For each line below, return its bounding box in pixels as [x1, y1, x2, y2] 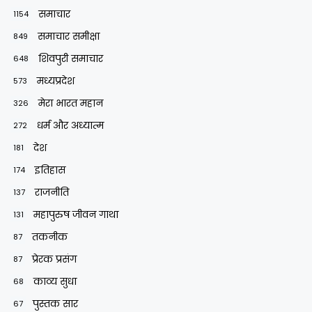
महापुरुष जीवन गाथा [33, 207, 118, 221]
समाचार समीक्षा [38, 29, 100, 43]
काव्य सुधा [33, 274, 77, 288]
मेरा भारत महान [38, 95, 103, 110]
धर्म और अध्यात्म [37, 118, 104, 132]
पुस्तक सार [33, 296, 78, 311]
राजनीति [35, 185, 69, 199]
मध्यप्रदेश [37, 73, 75, 88]
